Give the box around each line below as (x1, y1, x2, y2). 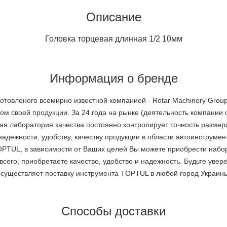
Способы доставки (61, 204, 166, 218)
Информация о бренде (49, 71, 178, 85)
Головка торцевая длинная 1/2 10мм (45, 34, 182, 43)
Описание (86, 10, 141, 24)
